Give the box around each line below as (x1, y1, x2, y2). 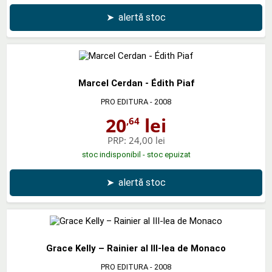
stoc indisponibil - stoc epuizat (81, 149, 191, 159)
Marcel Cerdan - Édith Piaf (78, 77, 194, 89)
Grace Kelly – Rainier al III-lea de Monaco (46, 242, 226, 254)
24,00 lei (128, 134, 165, 146)
